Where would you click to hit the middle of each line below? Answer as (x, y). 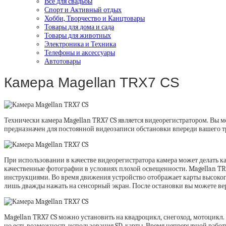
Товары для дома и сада (79, 27)
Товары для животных (78, 35)
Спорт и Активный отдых (83, 10)
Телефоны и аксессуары (80, 52)
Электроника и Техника (80, 44)
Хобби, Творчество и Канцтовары (95, 18)
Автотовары (63, 61)
